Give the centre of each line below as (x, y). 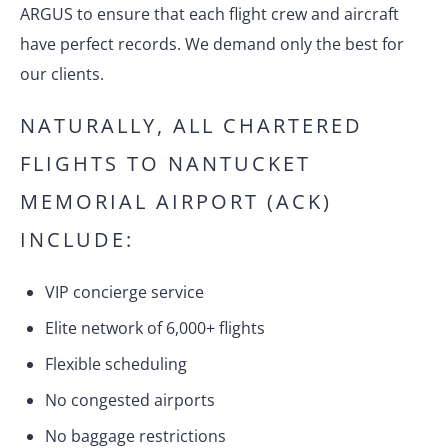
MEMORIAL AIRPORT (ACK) (176, 201)
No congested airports (130, 400)
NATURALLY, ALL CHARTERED (191, 125)
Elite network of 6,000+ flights (155, 328)
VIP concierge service (124, 292)
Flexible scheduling (116, 364)
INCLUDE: (77, 239)
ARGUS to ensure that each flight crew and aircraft (209, 14)
